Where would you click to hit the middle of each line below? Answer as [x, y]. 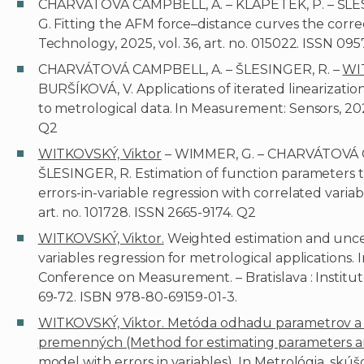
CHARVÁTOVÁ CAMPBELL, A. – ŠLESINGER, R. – [190, 70]
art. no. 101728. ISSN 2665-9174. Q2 [147, 213]
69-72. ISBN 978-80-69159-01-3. [138, 297]
